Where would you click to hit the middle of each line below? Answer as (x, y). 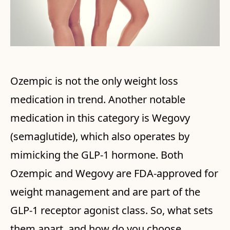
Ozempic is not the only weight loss (94, 81)
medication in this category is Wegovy (100, 118)
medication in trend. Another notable (98, 100)
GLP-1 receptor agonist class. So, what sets (112, 210)
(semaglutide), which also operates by (100, 137)
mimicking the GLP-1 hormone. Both (97, 155)
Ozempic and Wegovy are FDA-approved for (114, 174)
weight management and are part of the (105, 192)
